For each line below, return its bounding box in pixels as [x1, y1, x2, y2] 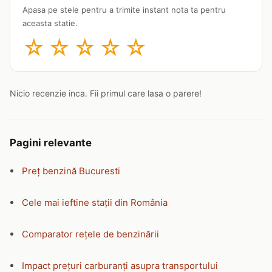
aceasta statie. [22, 18, 78, 28]
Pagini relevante [10, 136, 92, 149]
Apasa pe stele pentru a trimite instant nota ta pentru [22, 4, 226, 15]
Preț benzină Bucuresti [22, 165, 120, 177]
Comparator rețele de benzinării [22, 228, 159, 240]
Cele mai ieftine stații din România [22, 196, 168, 208]
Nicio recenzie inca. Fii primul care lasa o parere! [10, 87, 202, 98]
